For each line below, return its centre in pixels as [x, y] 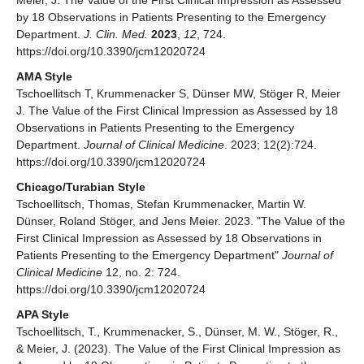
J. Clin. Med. [116, 35]
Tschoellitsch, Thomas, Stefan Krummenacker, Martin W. [161, 204]
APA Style [43, 315]
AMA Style [44, 77]
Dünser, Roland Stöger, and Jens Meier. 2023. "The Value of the [181, 221]
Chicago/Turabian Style [81, 187]
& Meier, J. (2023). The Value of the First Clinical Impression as [178, 349]
